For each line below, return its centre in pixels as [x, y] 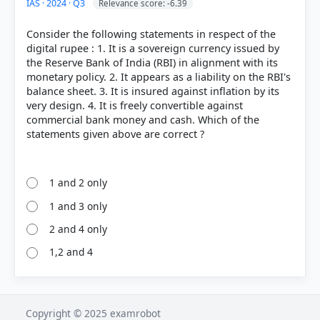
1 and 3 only [79, 206]
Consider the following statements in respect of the [151, 34]
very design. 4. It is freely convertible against [135, 106]
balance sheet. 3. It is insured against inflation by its [153, 91]
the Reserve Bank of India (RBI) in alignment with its [152, 63]
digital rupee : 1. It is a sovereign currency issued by [153, 49]
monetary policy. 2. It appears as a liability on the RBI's [159, 77]
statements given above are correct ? [115, 134]
